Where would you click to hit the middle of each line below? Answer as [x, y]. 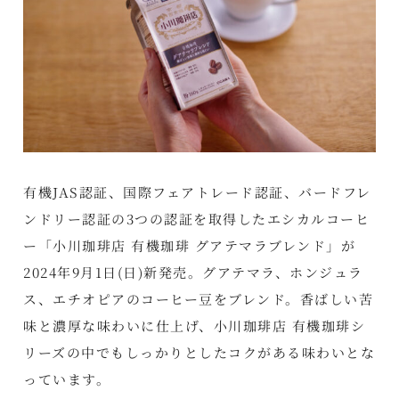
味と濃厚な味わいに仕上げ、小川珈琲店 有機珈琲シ [195, 325]
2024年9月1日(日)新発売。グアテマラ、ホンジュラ [193, 272]
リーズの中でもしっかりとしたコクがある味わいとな [199, 352]
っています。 [67, 379]
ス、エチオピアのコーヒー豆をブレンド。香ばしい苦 [199, 298]
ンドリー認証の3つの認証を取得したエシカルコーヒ [197, 218]
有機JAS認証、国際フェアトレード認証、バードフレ [197, 191]
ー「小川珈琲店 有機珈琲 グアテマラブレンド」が [190, 245]
